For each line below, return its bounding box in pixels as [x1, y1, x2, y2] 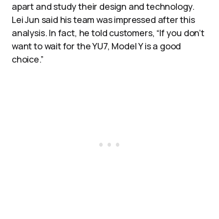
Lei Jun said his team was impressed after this [12, 14, 195, 25]
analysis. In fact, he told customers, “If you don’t [12, 27, 204, 39]
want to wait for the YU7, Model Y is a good [12, 40, 181, 52]
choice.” [12, 53, 44, 65]
